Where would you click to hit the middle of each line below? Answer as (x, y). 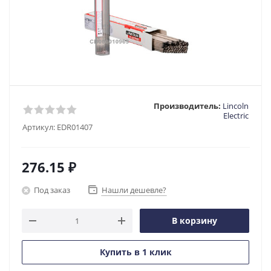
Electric (236, 116)
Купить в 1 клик (135, 252)
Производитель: (187, 106)
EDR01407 (75, 127)
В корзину (194, 220)
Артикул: (39, 127)
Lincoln (236, 106)
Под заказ (52, 190)
